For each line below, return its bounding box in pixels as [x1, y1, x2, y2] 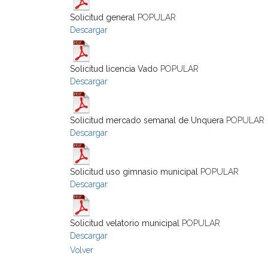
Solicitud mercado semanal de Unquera [70, 115, 224, 125]
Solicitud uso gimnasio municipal [70, 167, 198, 176]
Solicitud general [70, 13, 135, 22]
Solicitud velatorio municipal [70, 218, 179, 228]
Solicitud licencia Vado [70, 64, 160, 74]
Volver [70, 245, 93, 255]
